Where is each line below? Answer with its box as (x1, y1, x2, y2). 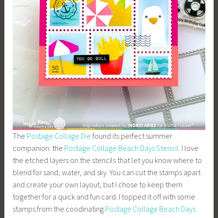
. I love (179, 143, 199, 153)
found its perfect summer (91, 130, 173, 141)
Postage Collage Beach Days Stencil (64, 143, 179, 153)
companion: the (13, 143, 65, 153)
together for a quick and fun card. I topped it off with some (13, 191, 196, 201)
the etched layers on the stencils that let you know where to (13, 155, 202, 165)
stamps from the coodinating (13, 203, 106, 214)
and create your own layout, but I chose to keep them (13, 179, 183, 189)
